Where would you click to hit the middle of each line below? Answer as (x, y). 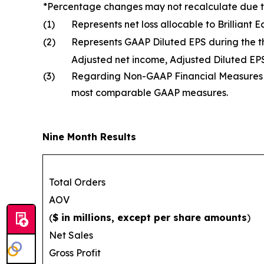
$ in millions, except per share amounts (150, 217)
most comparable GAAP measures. (150, 92)
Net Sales (71, 235)
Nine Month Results (89, 136)
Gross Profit (75, 253)
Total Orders (77, 182)
